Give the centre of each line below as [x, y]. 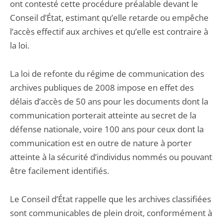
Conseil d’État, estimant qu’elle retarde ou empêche [109, 18]
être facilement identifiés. [59, 171]
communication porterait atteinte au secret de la [103, 115]
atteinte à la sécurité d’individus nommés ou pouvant [111, 157]
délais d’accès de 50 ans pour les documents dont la [109, 101]
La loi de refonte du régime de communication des [107, 74]
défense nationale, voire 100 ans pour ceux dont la [107, 129]
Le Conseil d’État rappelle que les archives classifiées [111, 199]
